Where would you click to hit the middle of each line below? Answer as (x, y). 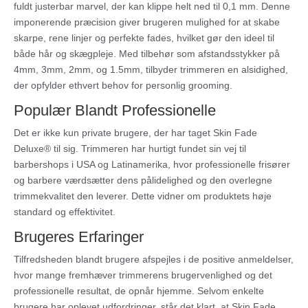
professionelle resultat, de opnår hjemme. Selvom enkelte (139, 291)
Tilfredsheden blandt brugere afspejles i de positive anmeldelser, (154, 260)
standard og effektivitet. (65, 212)
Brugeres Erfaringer (79, 237)
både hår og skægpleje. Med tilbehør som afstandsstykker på (147, 54)
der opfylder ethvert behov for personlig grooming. (123, 86)
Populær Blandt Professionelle (115, 111)
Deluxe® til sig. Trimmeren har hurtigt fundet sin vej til (130, 149)
